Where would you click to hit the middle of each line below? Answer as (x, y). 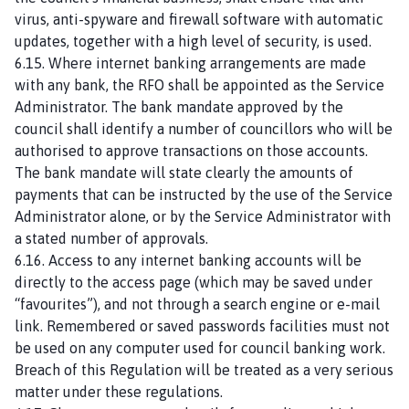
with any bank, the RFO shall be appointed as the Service (199, 84)
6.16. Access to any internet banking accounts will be (188, 260)
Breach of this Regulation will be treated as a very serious (204, 369)
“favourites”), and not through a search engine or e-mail (197, 304)
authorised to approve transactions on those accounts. (191, 150)
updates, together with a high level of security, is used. (193, 41)
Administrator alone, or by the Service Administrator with (203, 216)
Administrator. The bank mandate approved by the (179, 106)
